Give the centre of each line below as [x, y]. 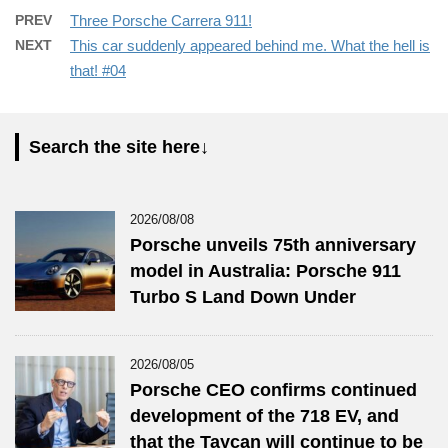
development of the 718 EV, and [264, 415]
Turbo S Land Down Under [243, 296]
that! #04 [98, 70]
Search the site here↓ [119, 146]
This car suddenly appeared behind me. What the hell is [250, 45]
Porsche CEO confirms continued [273, 389]
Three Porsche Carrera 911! [161, 20]
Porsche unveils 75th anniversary [273, 244]
